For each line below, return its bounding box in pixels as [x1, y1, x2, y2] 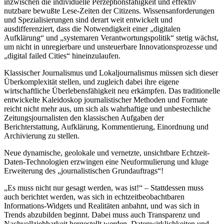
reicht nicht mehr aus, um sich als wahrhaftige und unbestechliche [4, 104, 210, 113]
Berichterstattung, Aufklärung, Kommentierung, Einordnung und [4, 122, 208, 131]
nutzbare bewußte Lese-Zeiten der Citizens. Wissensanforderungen [4, 6, 214, 15]
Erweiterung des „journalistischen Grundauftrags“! [4, 166, 163, 175]
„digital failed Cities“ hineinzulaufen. [4, 51, 120, 60]
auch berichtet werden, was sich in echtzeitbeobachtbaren [4, 192, 184, 201]
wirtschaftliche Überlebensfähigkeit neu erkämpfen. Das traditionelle [4, 86, 220, 95]
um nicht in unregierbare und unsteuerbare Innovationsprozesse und [4, 42, 217, 51]
